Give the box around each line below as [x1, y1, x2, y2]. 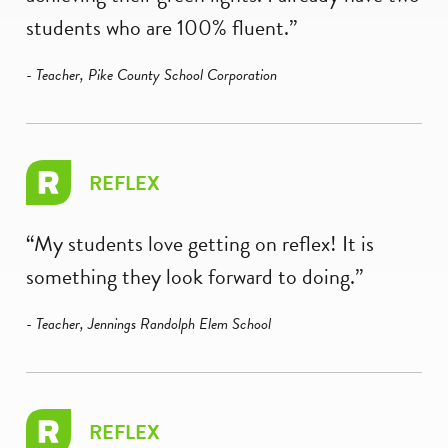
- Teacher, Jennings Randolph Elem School [26, 312, 271, 336]
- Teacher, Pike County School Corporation [26, 63, 277, 88]
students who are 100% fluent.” [26, 11, 297, 45]
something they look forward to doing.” [26, 260, 363, 293]
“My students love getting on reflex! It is [26, 227, 374, 260]
